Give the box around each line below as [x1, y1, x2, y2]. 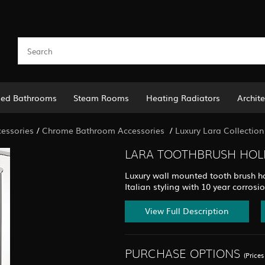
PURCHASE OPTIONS [125, 248, 240, 261]
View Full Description [144, 205, 229, 217]
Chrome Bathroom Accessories [41, 124, 167, 136]
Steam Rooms [73, 91, 130, 104]
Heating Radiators [146, 91, 221, 104]
